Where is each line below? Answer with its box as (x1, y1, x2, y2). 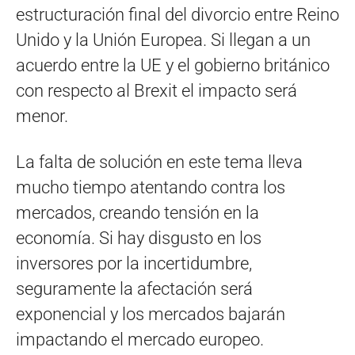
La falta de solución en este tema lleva (16, 151, 303, 172)
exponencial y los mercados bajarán (16, 303, 285, 324)
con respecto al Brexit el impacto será (16, 80, 297, 101)
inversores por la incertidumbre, (16, 253, 252, 273)
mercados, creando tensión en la (16, 202, 259, 223)
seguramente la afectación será (16, 278, 253, 299)
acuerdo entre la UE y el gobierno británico (16, 55, 330, 75)
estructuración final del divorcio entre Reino (16, 4, 339, 25)
